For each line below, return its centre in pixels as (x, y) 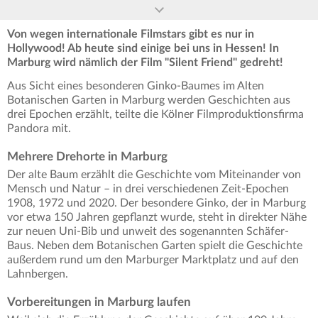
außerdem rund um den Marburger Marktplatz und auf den (153, 260)
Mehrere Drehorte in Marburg (87, 157)
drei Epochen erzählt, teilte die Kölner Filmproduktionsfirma (155, 115)
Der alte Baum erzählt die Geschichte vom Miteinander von (154, 175)
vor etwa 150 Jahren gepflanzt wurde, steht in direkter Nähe (157, 218)
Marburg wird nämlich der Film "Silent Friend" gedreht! (145, 63)
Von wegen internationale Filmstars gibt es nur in (131, 34)
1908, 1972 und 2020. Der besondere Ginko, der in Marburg (157, 203)
